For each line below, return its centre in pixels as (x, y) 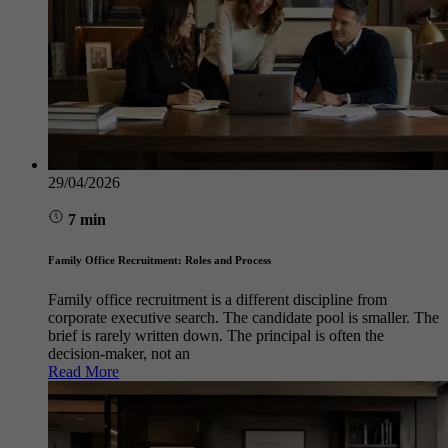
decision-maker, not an (119, 353)
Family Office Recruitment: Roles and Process (159, 259)
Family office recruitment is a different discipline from (217, 299)
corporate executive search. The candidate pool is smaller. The (243, 317)
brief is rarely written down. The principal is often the (216, 335)
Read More (83, 371)
